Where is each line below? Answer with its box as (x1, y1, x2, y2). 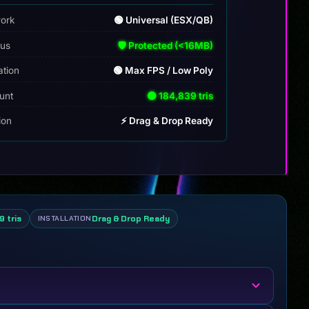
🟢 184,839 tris (146, 90, 213, 101)
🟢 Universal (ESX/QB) (113, 14, 213, 26)
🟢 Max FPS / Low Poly (112, 65, 213, 77)
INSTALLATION (37, 213, 92, 223)
